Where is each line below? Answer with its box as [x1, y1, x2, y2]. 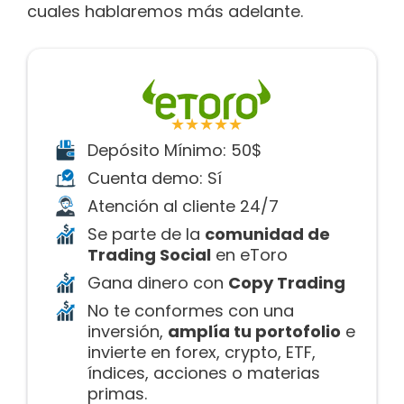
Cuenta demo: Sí [87, 166, 222, 189]
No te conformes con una [87, 298, 294, 322]
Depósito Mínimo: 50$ [87, 138, 262, 161]
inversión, [87, 319, 168, 343]
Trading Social [87, 243, 211, 266]
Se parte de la [87, 222, 205, 245]
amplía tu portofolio [168, 319, 341, 343]
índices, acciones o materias [87, 361, 320, 384]
